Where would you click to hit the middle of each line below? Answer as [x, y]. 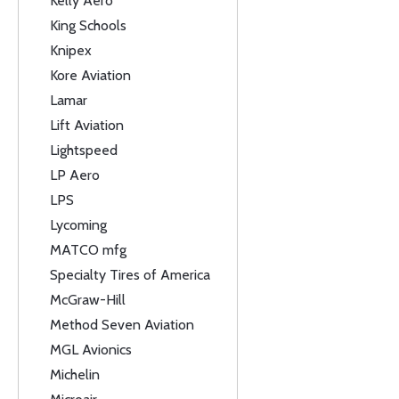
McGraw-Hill [88, 300]
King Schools [88, 25]
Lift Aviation [87, 125]
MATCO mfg [88, 250]
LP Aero [75, 175]
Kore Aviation [90, 75]
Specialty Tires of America [130, 275]
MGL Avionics [91, 350]
